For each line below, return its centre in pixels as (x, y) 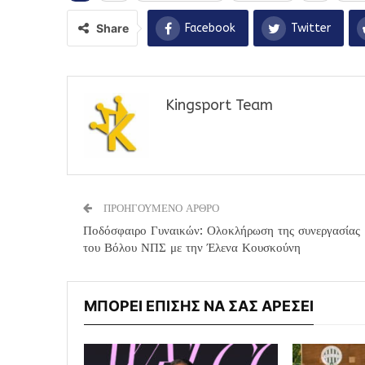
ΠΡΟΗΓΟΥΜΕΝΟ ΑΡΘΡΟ (160, 209)
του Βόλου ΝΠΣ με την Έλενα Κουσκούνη (192, 248)
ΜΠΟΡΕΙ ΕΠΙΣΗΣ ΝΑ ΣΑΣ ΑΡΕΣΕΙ (199, 306)
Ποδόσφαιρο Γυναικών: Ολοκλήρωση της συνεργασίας (222, 231)
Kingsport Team (219, 106)
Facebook (210, 29)
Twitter (311, 29)
